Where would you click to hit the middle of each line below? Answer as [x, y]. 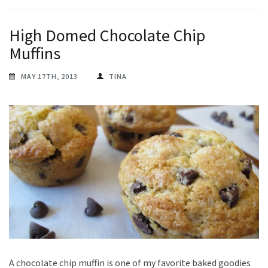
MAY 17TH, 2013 [49, 76]
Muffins [35, 53]
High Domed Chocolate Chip [107, 35]
